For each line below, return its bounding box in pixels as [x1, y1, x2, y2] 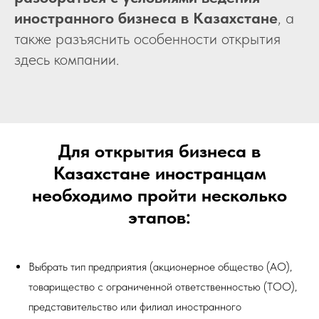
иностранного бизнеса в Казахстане [14, 9, 278, 28]
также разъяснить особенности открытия [14, 29, 281, 48]
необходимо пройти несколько [32, 184, 287, 206]
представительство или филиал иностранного [28, 300, 241, 314]
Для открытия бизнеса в [58, 140, 261, 162]
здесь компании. [14, 50, 119, 69]
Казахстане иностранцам [53, 162, 266, 184]
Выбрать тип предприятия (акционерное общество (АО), [28, 260, 292, 274]
